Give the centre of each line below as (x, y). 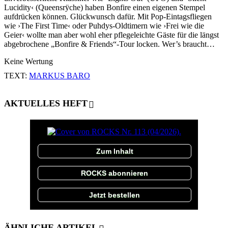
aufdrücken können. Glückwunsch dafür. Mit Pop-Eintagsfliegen (108, 16)
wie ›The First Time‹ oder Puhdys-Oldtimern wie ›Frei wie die (104, 25)
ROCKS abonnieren (115, 173)
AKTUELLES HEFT (46, 103)
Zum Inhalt (115, 151)
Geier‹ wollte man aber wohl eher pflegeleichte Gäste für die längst (111, 35)
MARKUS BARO (60, 75)
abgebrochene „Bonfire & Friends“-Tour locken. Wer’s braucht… (109, 44)
